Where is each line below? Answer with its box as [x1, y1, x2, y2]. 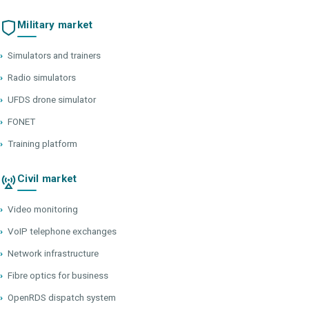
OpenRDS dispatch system [8, 292, 116, 303]
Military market [17, 19, 93, 32]
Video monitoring [8, 203, 78, 215]
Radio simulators [8, 72, 76, 83]
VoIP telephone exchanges [8, 226, 117, 237]
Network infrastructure [8, 248, 99, 259]
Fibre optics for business [8, 270, 108, 281]
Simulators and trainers [8, 50, 101, 61]
